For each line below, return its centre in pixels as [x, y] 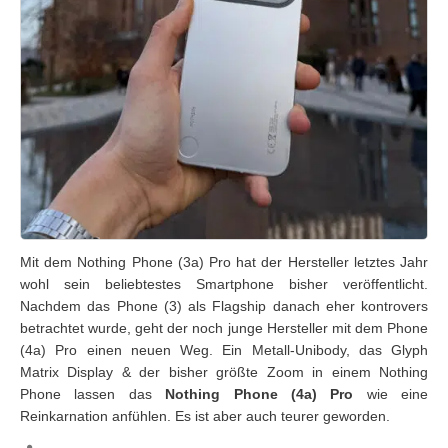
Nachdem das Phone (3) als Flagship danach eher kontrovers [224, 306]
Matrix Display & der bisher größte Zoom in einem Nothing [224, 372]
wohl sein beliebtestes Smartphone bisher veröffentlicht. [224, 284]
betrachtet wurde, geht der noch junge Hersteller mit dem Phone [224, 328]
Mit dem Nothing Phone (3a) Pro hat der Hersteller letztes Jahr [224, 262]
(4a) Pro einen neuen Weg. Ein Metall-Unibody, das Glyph [224, 350]
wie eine [390, 394]
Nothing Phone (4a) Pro [259, 394]
